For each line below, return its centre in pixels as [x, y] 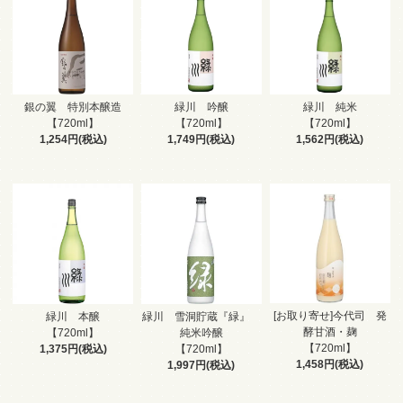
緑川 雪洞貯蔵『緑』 [201, 317]
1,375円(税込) [73, 349]
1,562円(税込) [330, 140]
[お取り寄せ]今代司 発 [330, 315]
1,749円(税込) [201, 140]
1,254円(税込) [73, 140]
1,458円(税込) [330, 364]
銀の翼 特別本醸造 [73, 107]
